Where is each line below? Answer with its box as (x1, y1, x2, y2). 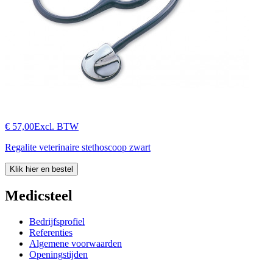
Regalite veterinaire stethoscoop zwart (5, 141, 151, 152)
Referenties (29, 227, 73, 238)
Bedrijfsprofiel (29, 216, 85, 227)
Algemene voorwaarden (29, 238, 122, 249)
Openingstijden (29, 249, 88, 260)
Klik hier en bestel (10, 164, 73, 174)
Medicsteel (5, 187, 73, 204)
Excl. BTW (34, 121, 79, 132)
